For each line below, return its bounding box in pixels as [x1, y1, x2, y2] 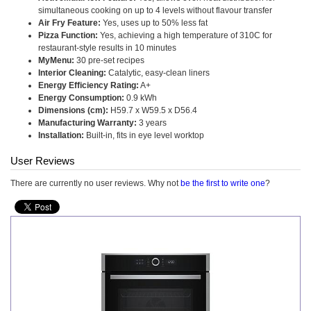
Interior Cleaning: [38, 68, 106, 78]
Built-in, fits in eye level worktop [84, 131, 204, 140]
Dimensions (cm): [38, 106, 108, 115]
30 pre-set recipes [74, 56, 144, 65]
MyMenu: [38, 56, 74, 65]
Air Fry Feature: [38, 18, 101, 28]
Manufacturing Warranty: [38, 118, 137, 128]
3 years [137, 118, 167, 128]
